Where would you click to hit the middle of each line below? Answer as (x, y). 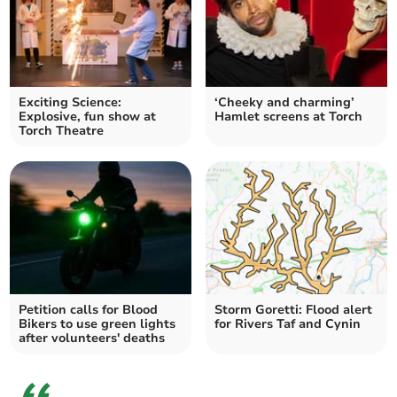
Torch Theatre (62, 130)
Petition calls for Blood (89, 309)
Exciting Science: (70, 102)
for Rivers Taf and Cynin (288, 323)
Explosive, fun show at (88, 116)
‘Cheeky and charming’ (284, 102)
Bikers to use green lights (97, 323)
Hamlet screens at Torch (288, 116)
